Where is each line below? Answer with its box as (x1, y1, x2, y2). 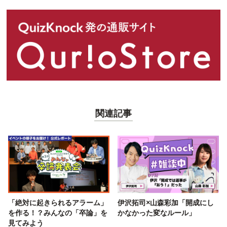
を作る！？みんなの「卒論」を (8, 208, 107, 218)
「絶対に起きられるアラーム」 (8, 198, 107, 208)
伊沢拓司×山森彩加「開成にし (118, 198, 214, 208)
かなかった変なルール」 (118, 208, 196, 218)
